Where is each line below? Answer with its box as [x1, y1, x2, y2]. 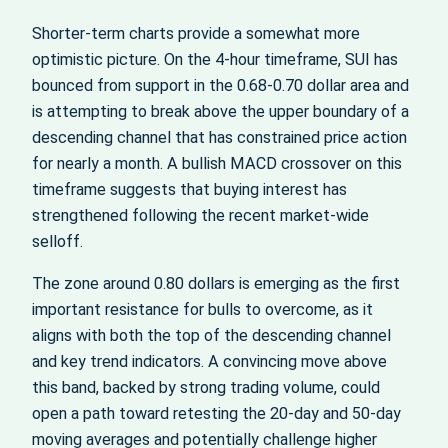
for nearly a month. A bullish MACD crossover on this [32, 154, 402, 174]
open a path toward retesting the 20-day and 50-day [32, 404, 401, 424]
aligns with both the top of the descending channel [32, 326, 391, 346]
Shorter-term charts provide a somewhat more [32, 24, 360, 44]
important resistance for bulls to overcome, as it [32, 300, 373, 320]
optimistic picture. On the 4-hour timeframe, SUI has [32, 50, 398, 70]
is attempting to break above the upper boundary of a [32, 102, 409, 122]
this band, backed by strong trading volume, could [32, 378, 380, 398]
